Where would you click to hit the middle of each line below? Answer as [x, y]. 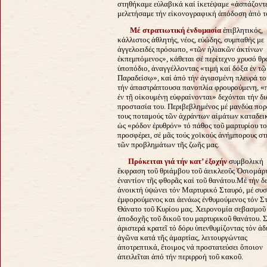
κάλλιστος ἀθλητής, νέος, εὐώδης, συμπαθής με [191, 39]
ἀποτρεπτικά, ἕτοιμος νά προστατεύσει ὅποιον [190, 247]
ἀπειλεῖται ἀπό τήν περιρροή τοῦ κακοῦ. [180, 256]
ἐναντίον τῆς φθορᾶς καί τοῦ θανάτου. [177, 180]
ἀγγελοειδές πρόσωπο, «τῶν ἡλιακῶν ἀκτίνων [190, 49]
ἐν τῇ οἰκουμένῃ [144, 97]
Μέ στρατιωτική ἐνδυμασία [176, 30]
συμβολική [246, 161]
